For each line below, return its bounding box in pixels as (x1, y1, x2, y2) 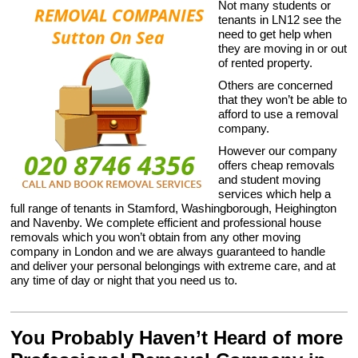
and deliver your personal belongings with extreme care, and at (10, 259, 336, 272)
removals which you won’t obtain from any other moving (10, 230, 301, 244)
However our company (218, 144, 338, 157)
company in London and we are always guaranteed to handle (10, 245, 326, 258)
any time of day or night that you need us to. (10, 273, 238, 287)
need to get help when (218, 27, 332, 41)
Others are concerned (218, 78, 333, 92)
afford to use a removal (218, 107, 339, 121)
